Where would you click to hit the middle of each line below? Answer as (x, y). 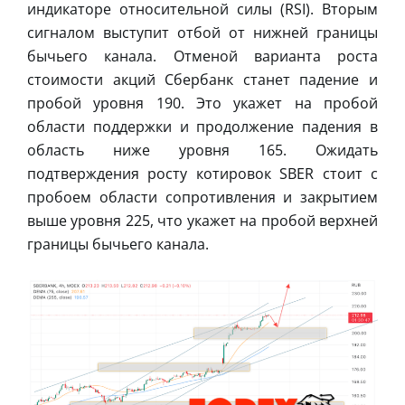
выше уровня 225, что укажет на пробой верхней (202, 220)
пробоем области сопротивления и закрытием (202, 197)
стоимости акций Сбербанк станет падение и (202, 79)
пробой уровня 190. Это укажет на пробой (202, 103)
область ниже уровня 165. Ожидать (202, 150)
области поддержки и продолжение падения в (202, 126)
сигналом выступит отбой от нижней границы (202, 32)
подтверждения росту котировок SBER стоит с (202, 173)
